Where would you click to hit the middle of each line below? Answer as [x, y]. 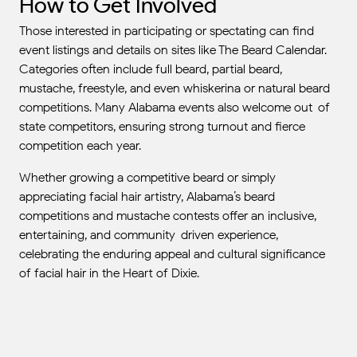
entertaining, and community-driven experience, [149, 235]
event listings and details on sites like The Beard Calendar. [173, 50]
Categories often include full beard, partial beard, [151, 69]
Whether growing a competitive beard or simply [147, 177]
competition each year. [80, 145]
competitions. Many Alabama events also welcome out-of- [177, 107]
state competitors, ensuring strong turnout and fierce [162, 126]
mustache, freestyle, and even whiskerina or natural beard [175, 88]
